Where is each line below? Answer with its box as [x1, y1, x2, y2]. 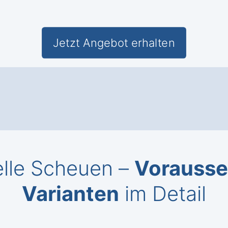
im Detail [119, 181, 206, 206]
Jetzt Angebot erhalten [53, 36, 175, 50]
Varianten [22, 181, 119, 206]
